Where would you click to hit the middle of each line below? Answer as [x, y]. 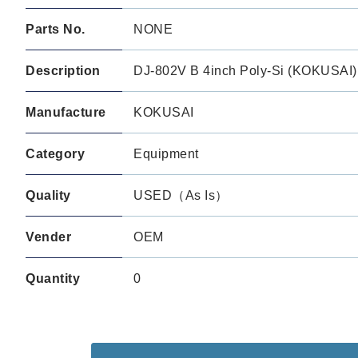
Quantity [53, 278]
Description [63, 71]
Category [55, 154]
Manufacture [66, 112]
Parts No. [56, 29]
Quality [48, 195]
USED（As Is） [181, 195]
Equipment [166, 154]
